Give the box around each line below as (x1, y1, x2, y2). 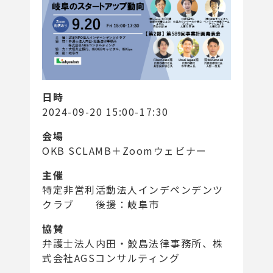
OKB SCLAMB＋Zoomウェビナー (42, 143, 207, 158)
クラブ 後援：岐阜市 (42, 197, 160, 212)
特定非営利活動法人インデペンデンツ (42, 182, 224, 197)
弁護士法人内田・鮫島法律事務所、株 (42, 236, 224, 251)
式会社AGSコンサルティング (42, 250, 180, 266)
